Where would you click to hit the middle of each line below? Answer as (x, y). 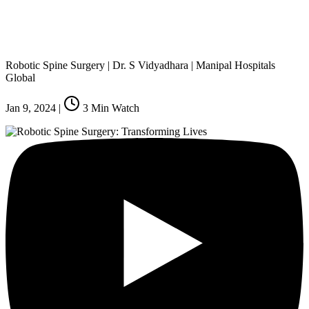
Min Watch (114, 108)
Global (20, 77)
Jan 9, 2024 (31, 108)
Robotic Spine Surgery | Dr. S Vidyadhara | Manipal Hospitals (140, 65)
